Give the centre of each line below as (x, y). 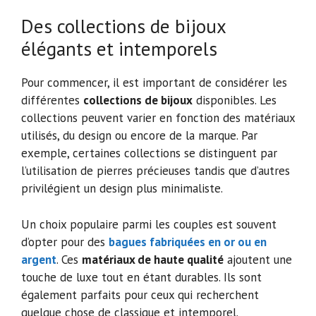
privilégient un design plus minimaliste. (122, 189)
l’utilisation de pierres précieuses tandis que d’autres (156, 171)
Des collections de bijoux (123, 26)
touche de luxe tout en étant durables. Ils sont (141, 277)
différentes (52, 101)
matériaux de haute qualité (153, 259)
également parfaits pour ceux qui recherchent (140, 294)
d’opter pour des (65, 242)
